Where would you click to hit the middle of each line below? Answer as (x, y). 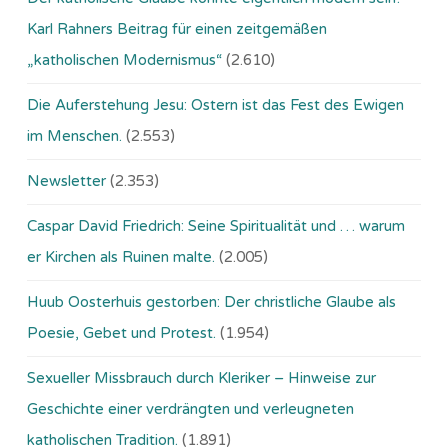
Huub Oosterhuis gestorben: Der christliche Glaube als (211, 302)
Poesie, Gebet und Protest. (121, 333)
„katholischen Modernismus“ (124, 60)
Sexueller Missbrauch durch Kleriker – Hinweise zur (201, 378)
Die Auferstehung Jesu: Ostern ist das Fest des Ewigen (215, 105)
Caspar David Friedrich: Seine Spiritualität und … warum (216, 226)
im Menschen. (74, 136)
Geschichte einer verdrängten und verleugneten (190, 409)
